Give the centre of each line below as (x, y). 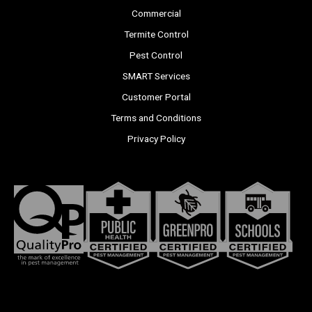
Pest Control (156, 55)
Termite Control (156, 34)
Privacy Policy (156, 138)
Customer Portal (156, 96)
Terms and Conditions (156, 117)
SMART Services (156, 76)
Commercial (156, 13)
